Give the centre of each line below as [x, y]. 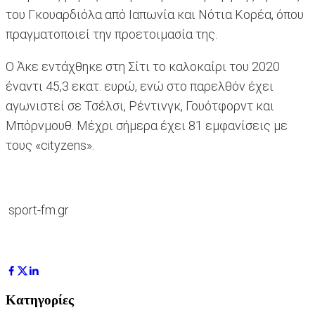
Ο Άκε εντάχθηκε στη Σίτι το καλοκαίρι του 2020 [143, 67]
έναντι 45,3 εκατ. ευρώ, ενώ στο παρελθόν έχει [140, 86]
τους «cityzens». [50, 146]
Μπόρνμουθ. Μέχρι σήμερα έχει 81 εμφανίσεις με [147, 126]
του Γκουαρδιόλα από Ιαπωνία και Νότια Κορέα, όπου [155, 15]
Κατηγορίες [40, 300]
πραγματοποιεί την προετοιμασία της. [111, 34]
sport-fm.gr [37, 210]
